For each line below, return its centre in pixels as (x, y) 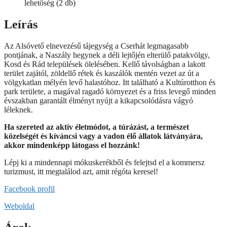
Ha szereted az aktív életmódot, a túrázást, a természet (97, 127)
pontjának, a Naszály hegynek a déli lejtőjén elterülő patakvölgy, (107, 55)
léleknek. (18, 110)
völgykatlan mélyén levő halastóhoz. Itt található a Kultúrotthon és (110, 83)
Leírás (21, 25)
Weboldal (19, 206)
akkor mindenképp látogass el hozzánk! (72, 145)
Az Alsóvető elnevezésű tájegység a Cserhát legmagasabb (96, 46)
